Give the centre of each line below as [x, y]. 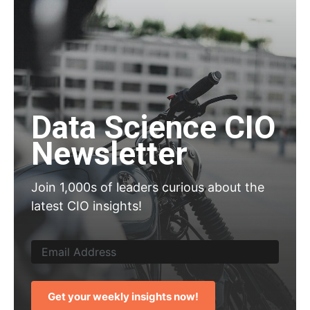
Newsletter [109, 154]
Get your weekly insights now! [123, 297]
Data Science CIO [153, 128]
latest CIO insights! [86, 206]
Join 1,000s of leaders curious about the [148, 188]
